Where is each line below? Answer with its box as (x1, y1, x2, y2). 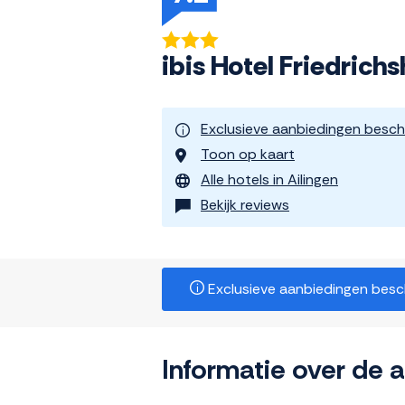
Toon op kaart (201, 145, 295, 165)
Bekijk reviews (201, 195, 289, 215)
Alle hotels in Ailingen (201, 170, 338, 190)
